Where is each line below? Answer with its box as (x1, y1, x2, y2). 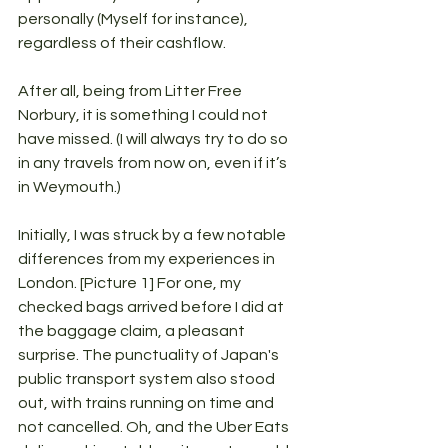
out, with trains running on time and (18, 395, 277, 411)
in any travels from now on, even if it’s (18, 155, 290, 171)
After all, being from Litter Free (18, 83, 245, 99)
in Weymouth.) (18, 179, 121, 195)
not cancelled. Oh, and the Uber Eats (18, 419, 292, 435)
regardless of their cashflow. (18, 35, 229, 51)
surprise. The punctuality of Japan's (18, 347, 282, 363)
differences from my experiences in (18, 251, 278, 267)
